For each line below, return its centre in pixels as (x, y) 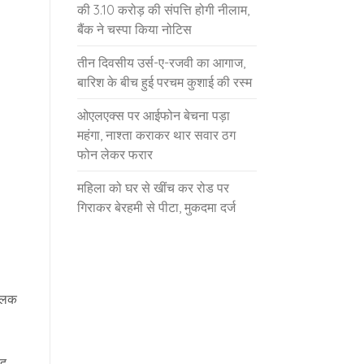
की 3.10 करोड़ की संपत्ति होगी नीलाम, (163, 10)
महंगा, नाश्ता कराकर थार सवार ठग (156, 135)
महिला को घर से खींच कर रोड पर (153, 188)
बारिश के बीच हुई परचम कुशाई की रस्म (165, 82)
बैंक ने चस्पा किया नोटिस (134, 29)
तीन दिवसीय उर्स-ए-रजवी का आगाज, (161, 63)
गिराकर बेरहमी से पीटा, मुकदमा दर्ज (156, 207)
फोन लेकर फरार (115, 154)
